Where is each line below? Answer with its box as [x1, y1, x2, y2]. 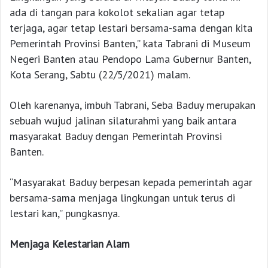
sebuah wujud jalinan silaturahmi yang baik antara [10, 114, 236, 128]
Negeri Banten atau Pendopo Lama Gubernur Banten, [10, 52, 251, 66]
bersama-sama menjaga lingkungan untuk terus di [10, 191, 235, 205]
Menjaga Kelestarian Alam [10, 237, 130, 251]
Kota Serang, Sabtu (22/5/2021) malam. [10, 68, 190, 82]
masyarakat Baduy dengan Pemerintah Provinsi [10, 129, 222, 144]
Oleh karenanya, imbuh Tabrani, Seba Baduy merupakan [10, 98, 255, 112]
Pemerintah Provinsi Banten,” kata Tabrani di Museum [10, 36, 251, 51]
